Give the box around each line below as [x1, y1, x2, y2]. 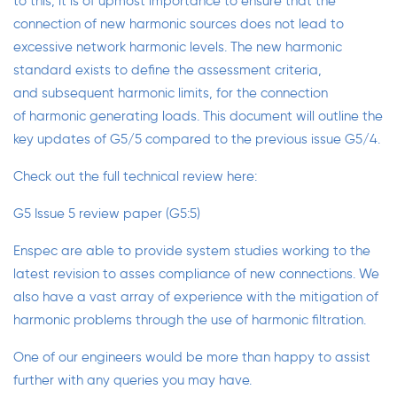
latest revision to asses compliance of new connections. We [13, 265, 379, 283]
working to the [278, 242, 370, 260]
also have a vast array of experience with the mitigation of [13, 288, 378, 306]
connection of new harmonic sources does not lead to [13, 15, 344, 33]
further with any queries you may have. [13, 371, 252, 389]
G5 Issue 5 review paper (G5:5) [13, 205, 200, 222]
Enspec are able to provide [13, 242, 186, 260]
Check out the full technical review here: [13, 167, 257, 185]
